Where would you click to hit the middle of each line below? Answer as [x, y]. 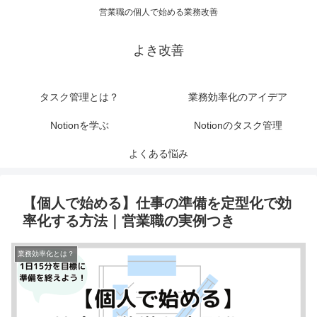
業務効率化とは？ [46, 254]
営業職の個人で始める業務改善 [158, 12]
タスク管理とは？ [79, 97]
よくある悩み [158, 154]
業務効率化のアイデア [238, 97]
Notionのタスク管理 [238, 126]
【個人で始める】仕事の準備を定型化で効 [157, 203]
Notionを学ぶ [79, 126]
